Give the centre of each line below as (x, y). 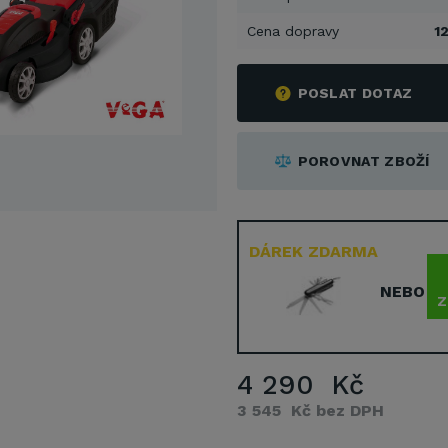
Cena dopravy (292, 31)
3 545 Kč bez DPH (310, 410)
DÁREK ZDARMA (313, 251)
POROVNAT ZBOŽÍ (363, 161)
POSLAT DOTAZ (355, 93)
